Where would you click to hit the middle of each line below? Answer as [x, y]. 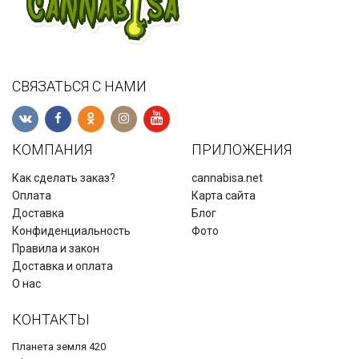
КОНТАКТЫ [51, 320]
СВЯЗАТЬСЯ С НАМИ [79, 87]
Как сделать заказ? [64, 178]
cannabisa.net [227, 178]
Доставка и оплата [63, 266]
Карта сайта [224, 196]
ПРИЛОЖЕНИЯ [242, 150]
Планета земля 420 [59, 347]
